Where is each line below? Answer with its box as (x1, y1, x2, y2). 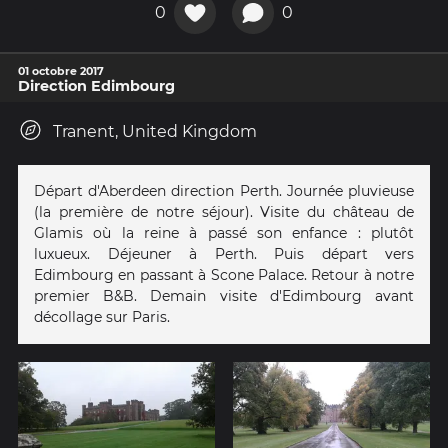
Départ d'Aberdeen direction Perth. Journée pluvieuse (34, 181, 414, 200)
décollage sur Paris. (34, 307, 170, 326)
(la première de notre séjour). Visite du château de (34, 202, 414, 221)
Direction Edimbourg (18, 76, 175, 95)
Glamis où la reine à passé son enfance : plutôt (34, 223, 414, 242)
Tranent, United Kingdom (53, 121, 257, 141)
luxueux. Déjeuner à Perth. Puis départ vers (34, 244, 414, 263)
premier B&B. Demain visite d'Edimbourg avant (34, 286, 414, 305)
